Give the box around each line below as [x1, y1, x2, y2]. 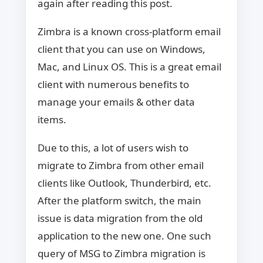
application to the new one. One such [37, 229, 211, 242]
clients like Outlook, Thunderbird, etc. [37, 176, 211, 190]
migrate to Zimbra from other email [37, 159, 204, 172]
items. [37, 113, 66, 126]
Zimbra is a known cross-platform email [37, 25, 221, 38]
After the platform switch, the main [37, 194, 201, 207]
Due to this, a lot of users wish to [37, 141, 188, 154]
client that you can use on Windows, [37, 42, 205, 56]
